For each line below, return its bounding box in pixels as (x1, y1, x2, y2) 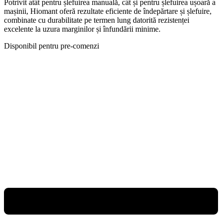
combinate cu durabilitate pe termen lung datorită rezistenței (4, 15, 189, 24)
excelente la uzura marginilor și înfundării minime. (4, 24, 161, 33)
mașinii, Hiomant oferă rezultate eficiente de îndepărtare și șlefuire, (4, 6, 212, 15)
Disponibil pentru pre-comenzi (4, 41, 99, 50)
